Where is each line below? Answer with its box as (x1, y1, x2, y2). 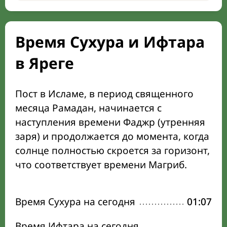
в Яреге (15, 53, 74, 73)
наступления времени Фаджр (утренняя (15, 116, 205, 129)
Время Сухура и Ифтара (15, 31, 205, 52)
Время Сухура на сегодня (15, 195, 135, 208)
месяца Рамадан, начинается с (15, 101, 162, 115)
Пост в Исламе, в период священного (15, 87, 194, 100)
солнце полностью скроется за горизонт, (15, 144, 210, 157)
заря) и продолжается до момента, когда (15, 130, 209, 143)
